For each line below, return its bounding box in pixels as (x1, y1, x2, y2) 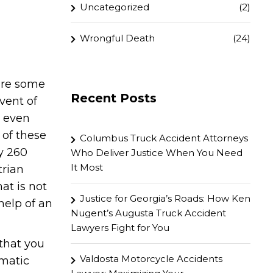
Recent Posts (71, 91, 157, 105)
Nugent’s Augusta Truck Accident (71, 207, 226, 219)
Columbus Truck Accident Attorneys (80, 132, 248, 144)
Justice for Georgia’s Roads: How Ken (80, 193, 250, 204)
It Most (71, 161, 103, 173)
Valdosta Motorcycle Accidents (80, 253, 222, 264)
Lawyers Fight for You (71, 222, 169, 233)
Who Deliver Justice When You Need (71, 147, 243, 158)
